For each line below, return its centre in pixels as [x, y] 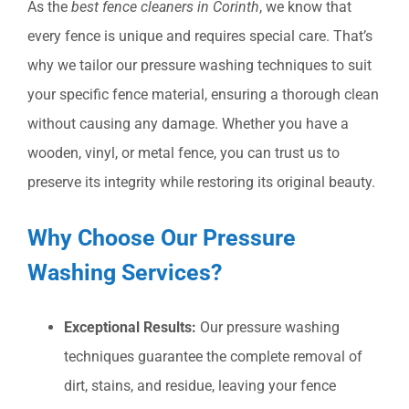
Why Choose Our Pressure [162, 238]
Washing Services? [125, 273]
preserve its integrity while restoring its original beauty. [201, 182]
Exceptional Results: [130, 327]
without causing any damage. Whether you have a [188, 124]
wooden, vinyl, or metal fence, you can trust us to [184, 153]
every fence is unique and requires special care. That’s [200, 36]
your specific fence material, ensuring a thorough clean [203, 94]
